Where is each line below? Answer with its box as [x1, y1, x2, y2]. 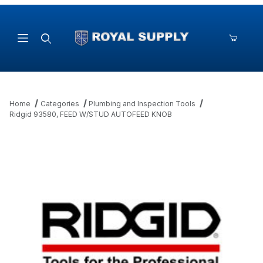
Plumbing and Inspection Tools [89, 99, 196, 109]
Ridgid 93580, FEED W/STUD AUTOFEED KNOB [9, 110, 172, 119]
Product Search [33, 59, 95, 70]
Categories [40, 99, 79, 109]
